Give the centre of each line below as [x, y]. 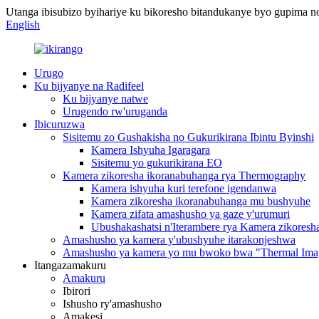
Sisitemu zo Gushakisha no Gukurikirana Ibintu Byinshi [188, 137]
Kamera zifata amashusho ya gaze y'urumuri [190, 214]
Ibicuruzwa [59, 124]
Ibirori [77, 291]
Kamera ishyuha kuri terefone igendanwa [184, 188]
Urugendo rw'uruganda [115, 111]
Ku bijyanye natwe [105, 99]
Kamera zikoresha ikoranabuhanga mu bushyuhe [201, 201]
